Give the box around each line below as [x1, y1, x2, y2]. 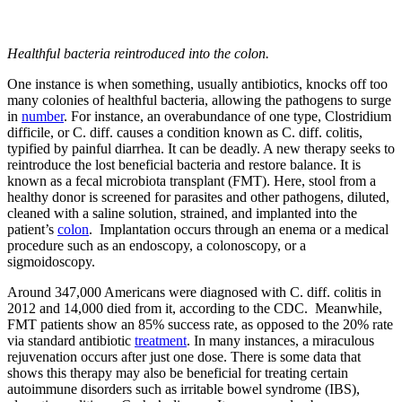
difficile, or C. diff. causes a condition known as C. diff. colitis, [7, 125, 363, 141]
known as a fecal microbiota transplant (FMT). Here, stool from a [7, 173, 376, 189]
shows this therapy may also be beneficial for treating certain [7, 365, 348, 381]
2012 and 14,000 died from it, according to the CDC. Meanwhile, [7, 301, 382, 317]
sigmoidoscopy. [7, 254, 95, 270]
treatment [135, 333, 187, 349]
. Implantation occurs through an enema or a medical [89, 222, 389, 238]
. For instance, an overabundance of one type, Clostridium [64, 109, 391, 125]
